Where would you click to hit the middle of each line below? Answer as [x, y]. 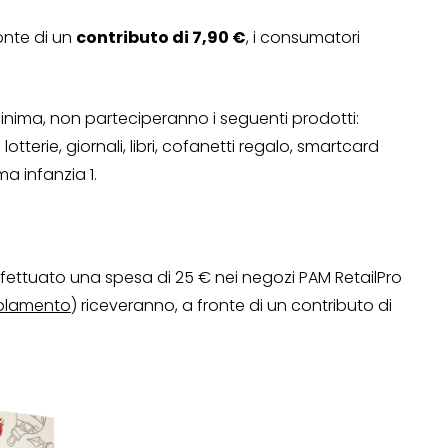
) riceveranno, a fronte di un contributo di [231, 306]
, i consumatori [303, 38]
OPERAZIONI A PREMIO [245, 373]
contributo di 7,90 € [161, 38]
